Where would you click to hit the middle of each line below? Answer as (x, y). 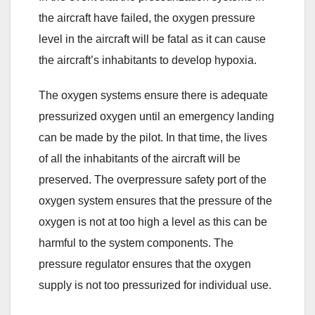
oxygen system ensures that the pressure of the (155, 200)
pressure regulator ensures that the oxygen (145, 264)
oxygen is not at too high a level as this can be (153, 221)
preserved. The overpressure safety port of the (153, 179)
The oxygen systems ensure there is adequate (153, 95)
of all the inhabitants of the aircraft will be (140, 158)
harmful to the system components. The (136, 243)
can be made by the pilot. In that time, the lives (153, 137)
